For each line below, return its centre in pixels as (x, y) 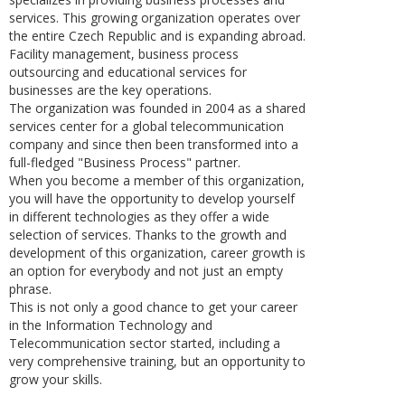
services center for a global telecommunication (146, 126)
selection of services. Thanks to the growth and (148, 235)
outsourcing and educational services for (128, 72)
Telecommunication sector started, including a (145, 343)
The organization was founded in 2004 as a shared (157, 108)
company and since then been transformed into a (154, 144)
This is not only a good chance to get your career (153, 307)
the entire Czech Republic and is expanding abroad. (157, 36)
